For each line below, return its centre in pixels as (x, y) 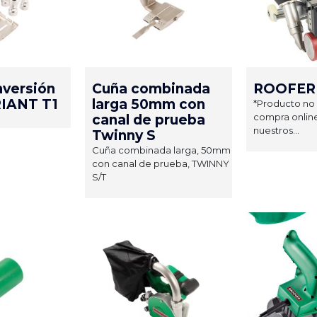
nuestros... (276, 130)
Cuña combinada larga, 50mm (161, 150)
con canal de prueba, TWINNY (161, 163)
